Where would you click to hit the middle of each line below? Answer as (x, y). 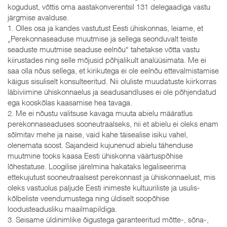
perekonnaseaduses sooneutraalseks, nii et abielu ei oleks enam (113, 123)
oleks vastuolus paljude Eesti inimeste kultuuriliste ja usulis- (104, 187)
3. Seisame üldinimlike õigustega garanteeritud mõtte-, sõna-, (108, 219)
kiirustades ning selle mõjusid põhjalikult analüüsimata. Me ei (107, 60)
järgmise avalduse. (38, 17)
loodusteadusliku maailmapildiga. (62, 209)
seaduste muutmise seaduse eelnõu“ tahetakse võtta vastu (104, 49)
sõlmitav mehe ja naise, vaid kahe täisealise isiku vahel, (98, 134)
